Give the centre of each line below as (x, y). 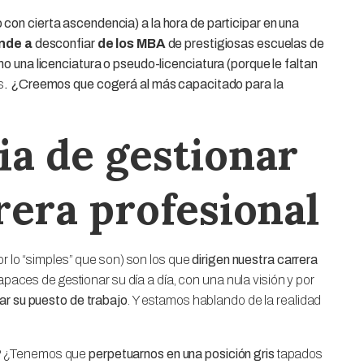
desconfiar (65, 43)
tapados (299, 353)
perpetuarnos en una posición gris (182, 353)
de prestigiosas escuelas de (246, 43)
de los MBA (131, 43)
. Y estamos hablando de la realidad (224, 300)
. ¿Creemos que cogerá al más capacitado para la (144, 84)
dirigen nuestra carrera (255, 259)
